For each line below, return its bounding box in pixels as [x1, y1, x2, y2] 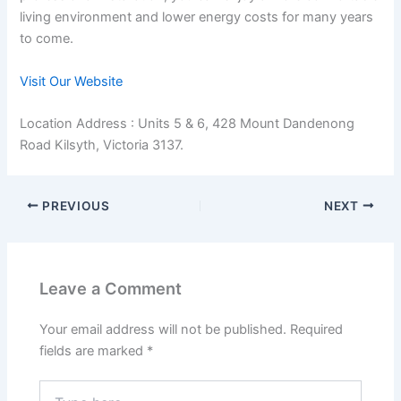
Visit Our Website [20, 73, 124, 90]
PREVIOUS [38, 198, 110, 213]
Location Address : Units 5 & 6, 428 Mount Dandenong [20, 115, 355, 132]
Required [290, 320, 344, 337]
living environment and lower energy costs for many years [20, 9, 374, 26]
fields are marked [39, 342, 148, 359]
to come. [20, 30, 74, 47]
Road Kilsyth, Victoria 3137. [20, 136, 184, 153]
